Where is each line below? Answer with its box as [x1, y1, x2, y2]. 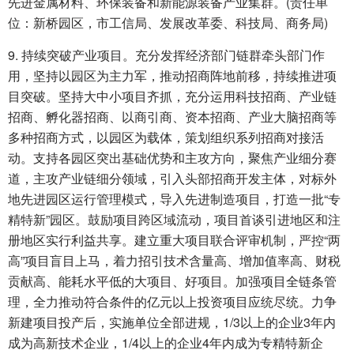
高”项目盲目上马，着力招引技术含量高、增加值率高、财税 [8, 251, 341, 270]
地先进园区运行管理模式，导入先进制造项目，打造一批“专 [8, 190, 341, 209]
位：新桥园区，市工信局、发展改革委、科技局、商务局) [8, 13, 328, 32]
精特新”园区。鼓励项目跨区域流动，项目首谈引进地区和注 [8, 210, 341, 229]
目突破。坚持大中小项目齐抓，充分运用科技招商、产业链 [8, 87, 337, 106]
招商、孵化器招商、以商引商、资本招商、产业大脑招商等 [8, 107, 337, 126]
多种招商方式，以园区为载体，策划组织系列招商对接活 [8, 128, 324, 147]
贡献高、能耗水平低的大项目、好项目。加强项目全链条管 [8, 272, 337, 291]
